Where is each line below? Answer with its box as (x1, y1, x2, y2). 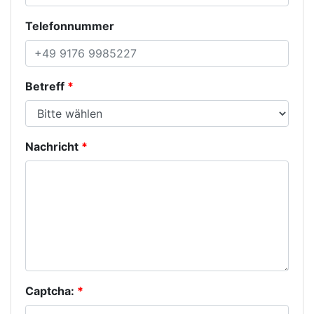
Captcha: (25, 284, 74, 298)
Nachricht (25, 139, 78, 153)
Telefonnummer (25, 19, 114, 33)
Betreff (25, 79, 64, 93)
